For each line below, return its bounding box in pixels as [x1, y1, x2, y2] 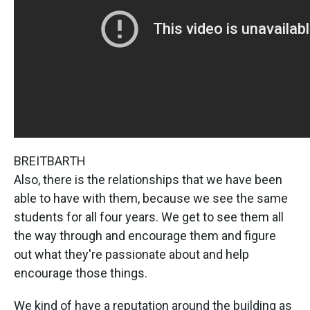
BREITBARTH [14, 153, 86, 168]
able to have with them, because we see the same [14, 190, 288, 206]
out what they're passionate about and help [14, 246, 249, 262]
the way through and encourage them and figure [14, 228, 276, 243]
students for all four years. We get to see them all [14, 209, 284, 224]
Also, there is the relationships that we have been [14, 172, 282, 187]
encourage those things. [14, 265, 147, 280]
